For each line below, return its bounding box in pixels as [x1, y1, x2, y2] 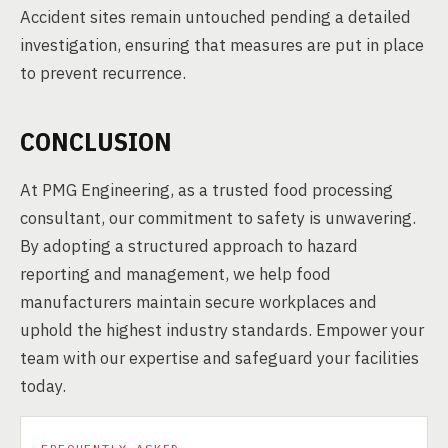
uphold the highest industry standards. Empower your [20, 319, 424, 341]
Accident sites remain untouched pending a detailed [20, 6, 411, 28]
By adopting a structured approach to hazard [20, 235, 358, 257]
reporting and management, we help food [20, 263, 331, 285]
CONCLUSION [20, 124, 172, 158]
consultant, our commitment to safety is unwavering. [20, 207, 416, 229]
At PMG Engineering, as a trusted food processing [20, 179, 393, 201]
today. [20, 375, 66, 397]
